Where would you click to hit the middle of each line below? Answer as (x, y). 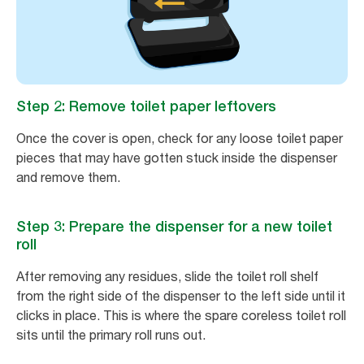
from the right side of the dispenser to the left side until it (181, 296)
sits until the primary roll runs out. (111, 335)
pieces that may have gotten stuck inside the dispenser (177, 158)
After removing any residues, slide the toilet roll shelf (167, 277)
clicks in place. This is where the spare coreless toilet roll (181, 316)
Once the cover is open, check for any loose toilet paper (180, 139)
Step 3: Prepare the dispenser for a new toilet (174, 227)
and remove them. (68, 178)
